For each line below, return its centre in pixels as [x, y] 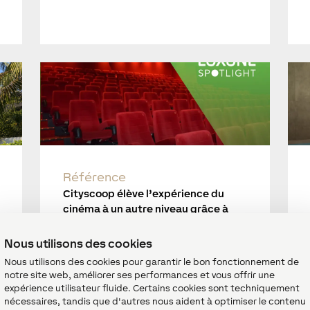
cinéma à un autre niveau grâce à [145, 209]
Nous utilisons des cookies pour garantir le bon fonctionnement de [152, 261]
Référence [94, 177]
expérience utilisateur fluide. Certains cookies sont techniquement [152, 288]
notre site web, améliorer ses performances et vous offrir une [139, 274]
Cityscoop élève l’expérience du [143, 194]
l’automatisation [105, 224]
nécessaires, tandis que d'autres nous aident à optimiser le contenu [155, 301]
